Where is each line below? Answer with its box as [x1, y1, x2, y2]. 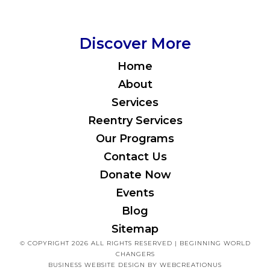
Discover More [79, 34, 191, 53]
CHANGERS [115, 250, 155, 259]
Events [116, 186, 154, 200]
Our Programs [96, 132, 174, 146]
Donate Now [99, 168, 171, 182]
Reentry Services [87, 114, 183, 128]
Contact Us [103, 150, 167, 164]
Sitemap [111, 222, 159, 236]
